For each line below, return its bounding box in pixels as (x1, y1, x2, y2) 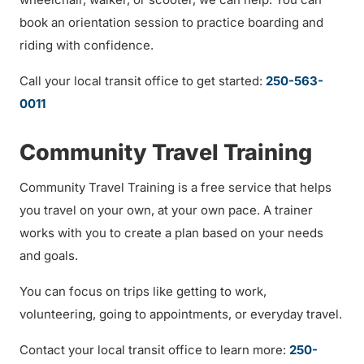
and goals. (19, 248, 78, 263)
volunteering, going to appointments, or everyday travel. (19, 306, 342, 322)
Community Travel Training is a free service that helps (19, 180, 331, 195)
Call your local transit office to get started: (19, 73, 266, 89)
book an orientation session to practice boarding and (19, 15, 323, 30)
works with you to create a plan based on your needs (19, 225, 323, 240)
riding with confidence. (19, 37, 154, 53)
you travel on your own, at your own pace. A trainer (19, 202, 313, 218)
